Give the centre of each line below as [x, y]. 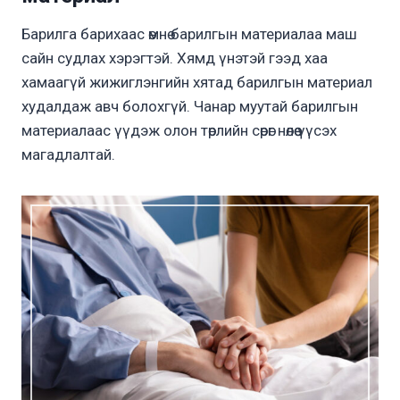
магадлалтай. [68, 155]
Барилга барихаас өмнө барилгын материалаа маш [189, 34]
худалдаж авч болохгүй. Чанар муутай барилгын [190, 107]
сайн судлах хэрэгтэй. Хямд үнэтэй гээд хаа [175, 58]
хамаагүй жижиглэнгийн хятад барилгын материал [197, 83]
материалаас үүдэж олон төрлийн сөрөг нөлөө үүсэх [179, 131]
